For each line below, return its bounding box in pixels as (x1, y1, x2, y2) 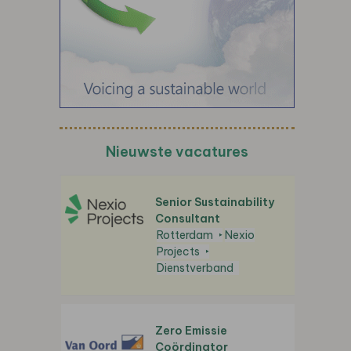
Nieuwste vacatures (106, 143, 248, 161)
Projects (157, 244, 200, 259)
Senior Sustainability (155, 195, 274, 210)
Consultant (155, 212, 220, 226)
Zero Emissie (155, 324, 227, 338)
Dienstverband (157, 261, 233, 276)
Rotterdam (157, 228, 213, 243)
